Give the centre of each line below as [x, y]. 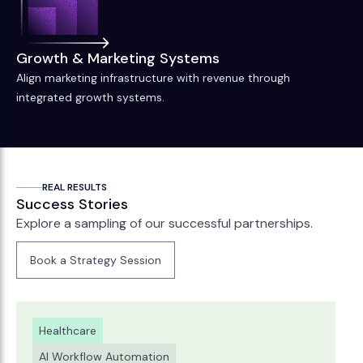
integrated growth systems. [90, 97]
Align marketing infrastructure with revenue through [153, 78]
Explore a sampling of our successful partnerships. [164, 223]
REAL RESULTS [75, 187]
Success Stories [72, 204]
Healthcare [68, 331]
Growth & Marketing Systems [118, 58]
